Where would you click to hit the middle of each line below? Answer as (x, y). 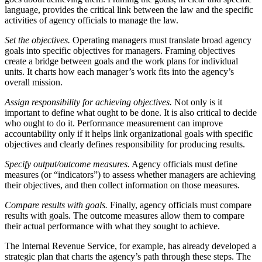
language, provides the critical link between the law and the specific (129, 9)
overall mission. (34, 82)
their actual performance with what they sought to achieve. (112, 226)
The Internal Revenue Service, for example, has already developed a (130, 246)
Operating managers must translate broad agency (161, 40)
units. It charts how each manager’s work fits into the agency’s (119, 71)
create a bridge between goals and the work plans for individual (121, 61)
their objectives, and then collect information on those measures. (122, 185)
